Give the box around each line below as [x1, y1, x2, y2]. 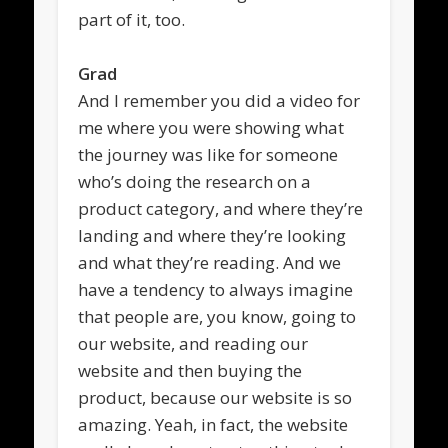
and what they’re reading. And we [78, 250, 342, 274]
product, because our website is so [78, 385, 353, 409]
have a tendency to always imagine [78, 277, 354, 301]
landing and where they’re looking [78, 223, 347, 247]
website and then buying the [78, 358, 303, 382]
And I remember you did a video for [78, 88, 361, 112]
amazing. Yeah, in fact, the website [78, 412, 349, 436]
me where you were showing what [78, 115, 345, 139]
